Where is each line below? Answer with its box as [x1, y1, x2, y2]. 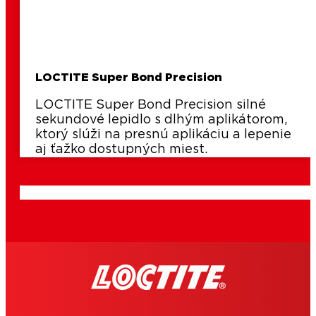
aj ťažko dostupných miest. [35, 143, 207, 157]
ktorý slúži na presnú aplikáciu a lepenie [35, 128, 291, 142]
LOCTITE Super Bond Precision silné [35, 99, 266, 112]
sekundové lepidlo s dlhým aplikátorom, [35, 114, 287, 127]
